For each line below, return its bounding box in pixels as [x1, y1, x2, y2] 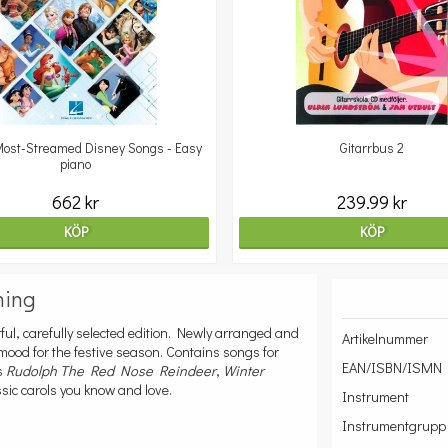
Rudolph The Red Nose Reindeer [6, 361, 216, 380]
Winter [223, 361, 264, 380]
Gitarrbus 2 [340, 139, 405, 157]
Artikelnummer [342, 329, 429, 348]
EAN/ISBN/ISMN [342, 358, 443, 377]
